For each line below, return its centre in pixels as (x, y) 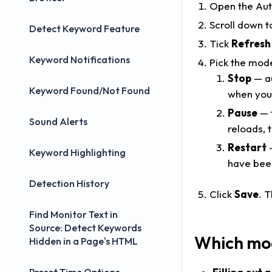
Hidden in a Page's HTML (83, 241)
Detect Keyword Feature (84, 29)
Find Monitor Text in (73, 214)
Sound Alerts (58, 121)
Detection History (69, 183)
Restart (247, 147)
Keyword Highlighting (77, 152)
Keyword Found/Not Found (90, 90)
